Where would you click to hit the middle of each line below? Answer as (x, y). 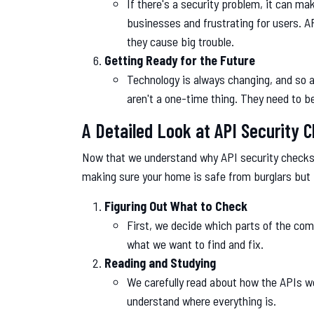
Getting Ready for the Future (180, 60)
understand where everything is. (202, 300)
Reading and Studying (160, 262)
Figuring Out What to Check (176, 206)
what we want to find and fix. (195, 244)
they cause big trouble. (180, 41)
